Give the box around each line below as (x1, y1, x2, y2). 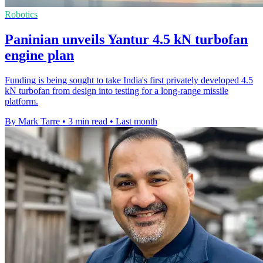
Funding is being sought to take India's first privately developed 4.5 (5, 75, 253, 86)
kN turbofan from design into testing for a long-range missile (5, 86, 228, 96)
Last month (116, 116, 157, 127)
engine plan (5, 48, 74, 63)
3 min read (68, 116, 107, 127)
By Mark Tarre (5, 116, 60, 127)
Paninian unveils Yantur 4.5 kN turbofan (5, 32, 248, 48)
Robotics (5, 9, 38, 20)
